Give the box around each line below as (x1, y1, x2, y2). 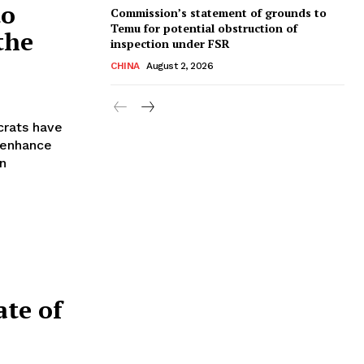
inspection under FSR (110, 35, 230, 51)
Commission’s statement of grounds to (110, 4, 327, 20)
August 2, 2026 (146, 59, 213, 71)
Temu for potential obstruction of (110, 19, 297, 36)
